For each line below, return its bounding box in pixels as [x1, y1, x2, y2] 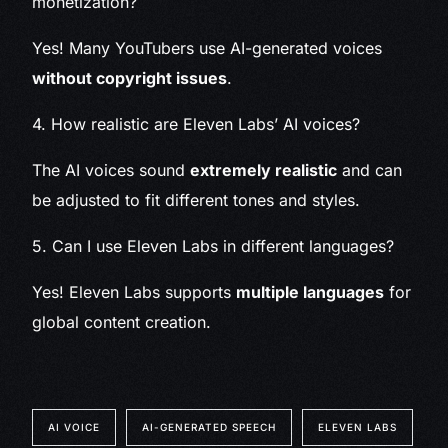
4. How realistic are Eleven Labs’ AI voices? [32, 114, 361, 135]
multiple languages [236, 282, 385, 303]
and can [337, 160, 403, 181]
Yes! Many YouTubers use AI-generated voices [32, 38, 383, 59]
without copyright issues [32, 68, 228, 89]
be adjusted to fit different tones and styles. [32, 190, 361, 211]
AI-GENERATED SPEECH [142, 421, 277, 434]
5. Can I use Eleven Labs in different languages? [32, 236, 395, 257]
